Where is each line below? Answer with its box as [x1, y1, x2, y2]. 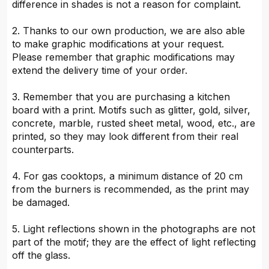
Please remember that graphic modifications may [12, 51, 235, 64]
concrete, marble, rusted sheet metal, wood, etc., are [12, 117, 256, 130]
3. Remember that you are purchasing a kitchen [12, 91, 231, 103]
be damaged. [12, 196, 70, 209]
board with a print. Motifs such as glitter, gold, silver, [12, 104, 251, 116]
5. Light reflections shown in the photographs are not [12, 223, 256, 235]
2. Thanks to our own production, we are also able [12, 25, 246, 37]
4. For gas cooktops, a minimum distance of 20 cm [12, 170, 243, 183]
